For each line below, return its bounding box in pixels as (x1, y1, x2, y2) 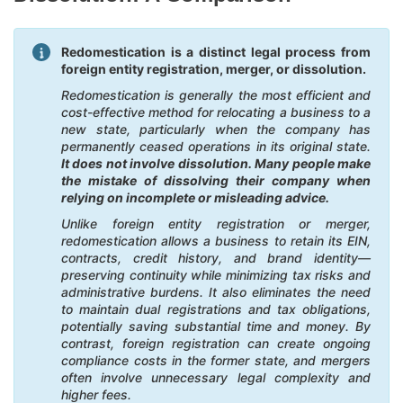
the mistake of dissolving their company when (61, 172, 371, 188)
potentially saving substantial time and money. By (61, 318, 371, 334)
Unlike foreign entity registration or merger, (61, 215, 371, 231)
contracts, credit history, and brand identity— (61, 249, 371, 265)
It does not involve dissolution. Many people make (61, 155, 371, 171)
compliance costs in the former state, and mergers (61, 352, 371, 368)
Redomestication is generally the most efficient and (61, 86, 371, 103)
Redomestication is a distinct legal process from (61, 43, 371, 59)
